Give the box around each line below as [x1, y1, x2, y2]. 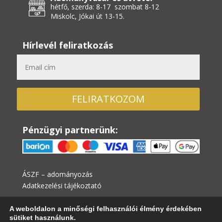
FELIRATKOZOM [72, 92, 145, 106]
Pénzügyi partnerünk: [22, 123, 118, 136]
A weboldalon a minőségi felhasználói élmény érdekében [9, 205, 202, 213]
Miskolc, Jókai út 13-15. [50, 11, 124, 21]
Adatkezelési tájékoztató [22, 181, 102, 191]
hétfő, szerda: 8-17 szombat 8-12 [50, 2, 159, 12]
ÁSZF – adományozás [22, 169, 93, 179]
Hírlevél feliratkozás [22, 39, 113, 52]
